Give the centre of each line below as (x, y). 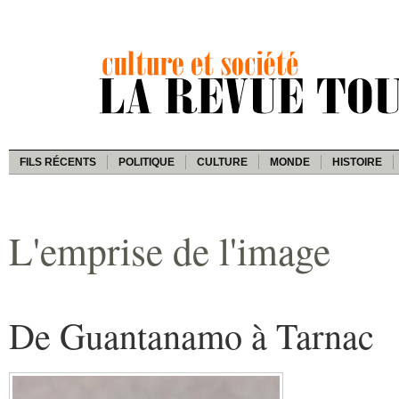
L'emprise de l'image (170, 250)
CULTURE (222, 162)
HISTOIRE (357, 162)
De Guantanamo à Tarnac (191, 335)
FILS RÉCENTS (58, 162)
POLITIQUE (147, 162)
